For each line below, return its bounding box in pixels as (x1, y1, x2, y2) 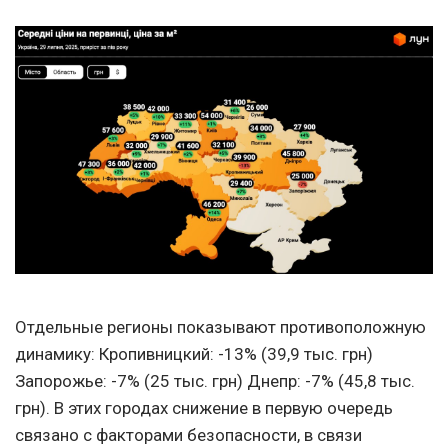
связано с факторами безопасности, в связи (15, 424, 362, 445)
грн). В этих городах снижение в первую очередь (15, 397, 393, 418)
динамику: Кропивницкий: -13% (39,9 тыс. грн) (15, 343, 373, 364)
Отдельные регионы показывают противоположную (15, 316, 426, 337)
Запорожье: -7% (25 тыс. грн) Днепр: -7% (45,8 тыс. (15, 370, 415, 391)
